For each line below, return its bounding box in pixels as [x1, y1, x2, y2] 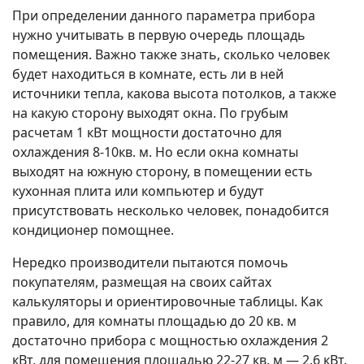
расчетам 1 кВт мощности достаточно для [12, 123, 282, 142]
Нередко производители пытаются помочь [12, 253, 288, 272]
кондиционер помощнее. [12, 221, 174, 240]
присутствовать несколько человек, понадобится [12, 201, 329, 220]
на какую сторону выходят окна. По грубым [12, 104, 288, 123]
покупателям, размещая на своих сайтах [12, 273, 271, 292]
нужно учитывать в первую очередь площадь [12, 26, 305, 45]
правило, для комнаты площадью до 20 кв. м [12, 312, 297, 331]
